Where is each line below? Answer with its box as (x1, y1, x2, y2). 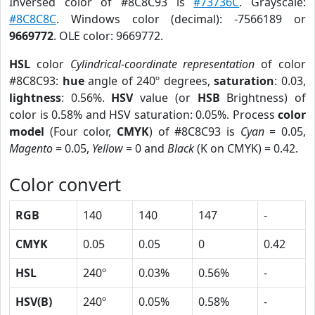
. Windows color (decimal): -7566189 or (56, 11, 306, 27)
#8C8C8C (9, 11, 56, 27)
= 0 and (123, 141, 167, 156)
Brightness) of (219, 90, 307, 105)
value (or (133, 90, 198, 105)
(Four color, (44, 124, 117, 139)
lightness (9, 90, 61, 105)
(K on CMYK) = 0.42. (194, 141, 298, 156)
